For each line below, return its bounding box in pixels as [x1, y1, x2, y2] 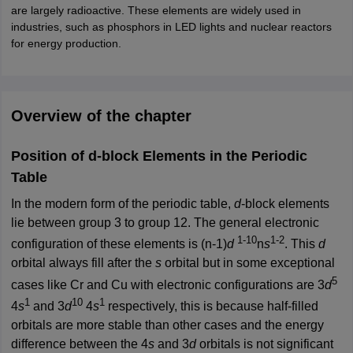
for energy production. [10, 36, 121, 50]
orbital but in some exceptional [161, 256, 335, 270]
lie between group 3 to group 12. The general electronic [10, 215, 319, 229]
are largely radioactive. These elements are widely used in [10, 3, 301, 17]
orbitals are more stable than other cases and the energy [10, 318, 324, 332]
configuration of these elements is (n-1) [10, 237, 227, 251]
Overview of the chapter [10, 106, 191, 124]
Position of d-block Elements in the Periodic [10, 147, 307, 164]
